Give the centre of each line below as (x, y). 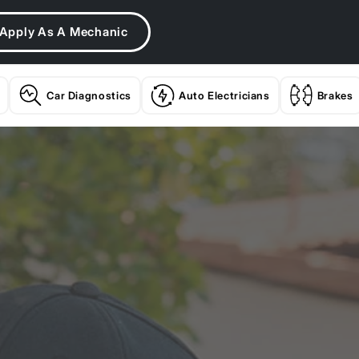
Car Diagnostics (89, 95)
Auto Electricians (224, 95)
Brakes (335, 95)
